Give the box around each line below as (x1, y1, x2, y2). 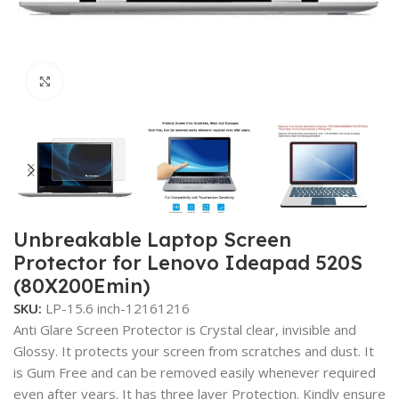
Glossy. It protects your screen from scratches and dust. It (13, 342, 375, 360)
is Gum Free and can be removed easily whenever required (13, 363, 377, 381)
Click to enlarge (62, 72, 159, 89)
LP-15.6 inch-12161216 (45, 299, 191, 317)
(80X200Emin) (13, 273, 151, 298)
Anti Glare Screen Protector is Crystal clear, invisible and (13, 321, 357, 338)
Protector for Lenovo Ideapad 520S (13, 250, 363, 275)
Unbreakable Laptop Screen (13, 227, 292, 252)
